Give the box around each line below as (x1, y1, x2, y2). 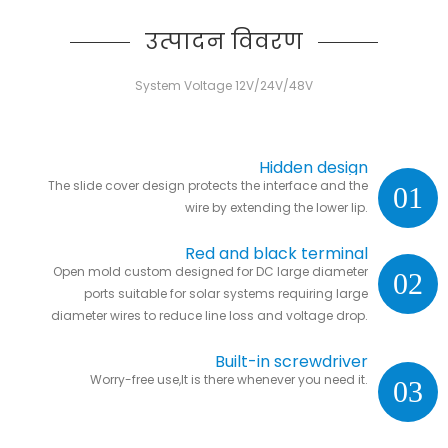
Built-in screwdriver (214, 349, 368, 373)
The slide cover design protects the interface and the (47, 176, 368, 194)
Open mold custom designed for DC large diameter (52, 262, 368, 280)
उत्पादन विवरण (145, 25, 303, 57)
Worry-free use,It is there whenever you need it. (89, 370, 368, 388)
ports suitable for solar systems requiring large (83, 284, 368, 302)
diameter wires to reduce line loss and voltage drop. (50, 306, 368, 324)
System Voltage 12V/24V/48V (135, 76, 313, 94)
